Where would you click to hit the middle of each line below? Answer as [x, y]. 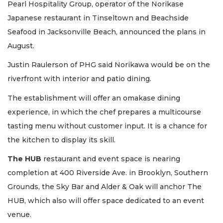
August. [21, 46]
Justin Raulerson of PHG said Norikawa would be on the [109, 65]
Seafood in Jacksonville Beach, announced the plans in [107, 32]
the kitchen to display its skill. [61, 140]
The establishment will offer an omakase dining [94, 98]
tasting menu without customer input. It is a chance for [107, 126]
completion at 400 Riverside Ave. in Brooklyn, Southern [108, 173]
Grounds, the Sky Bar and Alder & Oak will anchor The [105, 187]
